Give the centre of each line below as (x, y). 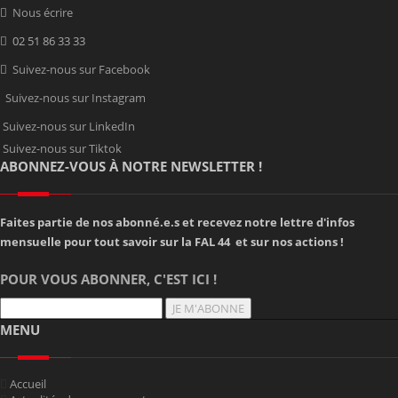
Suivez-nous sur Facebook (81, 70)
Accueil (28, 384)
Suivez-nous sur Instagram (76, 98)
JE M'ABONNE (208, 309)
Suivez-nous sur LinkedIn (69, 127)
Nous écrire (43, 13)
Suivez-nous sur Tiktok (62, 149)
